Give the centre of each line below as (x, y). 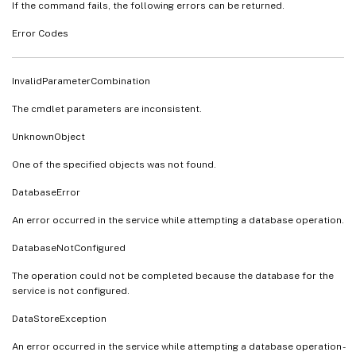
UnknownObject (48, 136)
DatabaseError (46, 192)
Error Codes (40, 33)
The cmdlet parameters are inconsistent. (107, 108)
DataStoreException (59, 318)
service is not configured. (71, 290)
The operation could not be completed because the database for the (173, 275)
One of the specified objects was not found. (114, 164)
